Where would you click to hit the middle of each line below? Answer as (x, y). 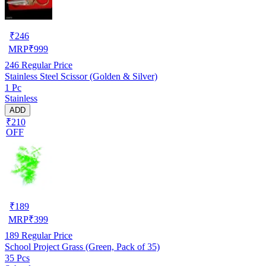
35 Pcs (17, 258)
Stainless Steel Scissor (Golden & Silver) (81, 76)
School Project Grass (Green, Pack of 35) (82, 246)
